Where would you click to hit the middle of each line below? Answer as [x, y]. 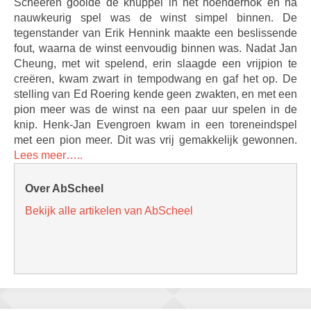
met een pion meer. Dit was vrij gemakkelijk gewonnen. [155, 140]
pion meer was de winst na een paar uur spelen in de [155, 109]
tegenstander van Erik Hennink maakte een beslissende [155, 33]
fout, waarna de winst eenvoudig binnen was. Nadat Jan [155, 48]
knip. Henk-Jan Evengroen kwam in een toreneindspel [155, 125]
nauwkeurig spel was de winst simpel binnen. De [155, 18]
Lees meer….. [48, 155]
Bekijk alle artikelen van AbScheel [109, 211]
